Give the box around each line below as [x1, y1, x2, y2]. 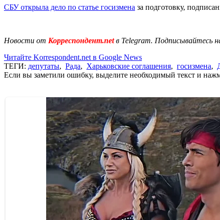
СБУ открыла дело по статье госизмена [4, 2, 135, 11]
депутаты [28, 61, 59, 70]
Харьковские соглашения [86, 61, 171, 70]
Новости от [4, 36, 46, 45]
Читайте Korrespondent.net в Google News [4, 53, 142, 61]
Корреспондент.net [46, 36, 116, 45]
